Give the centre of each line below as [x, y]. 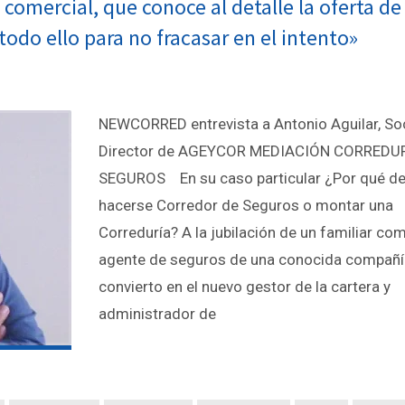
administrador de [157, 313]
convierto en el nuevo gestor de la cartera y [245, 286]
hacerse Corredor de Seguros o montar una [246, 205]
